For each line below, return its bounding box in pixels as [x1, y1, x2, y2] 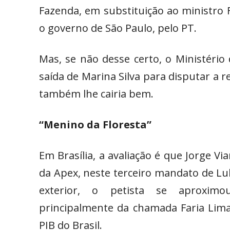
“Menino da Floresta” [39, 118, 151, 132]
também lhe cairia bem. [39, 87, 154, 101]
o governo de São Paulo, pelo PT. [39, 21, 197, 35]
